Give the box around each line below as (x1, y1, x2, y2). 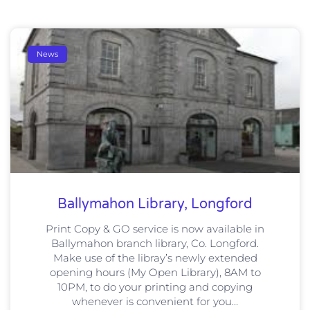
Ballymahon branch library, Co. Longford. (51, 237, 259, 250)
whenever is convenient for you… (72, 295, 238, 309)
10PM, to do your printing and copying (57, 280, 253, 294)
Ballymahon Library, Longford (57, 196, 253, 213)
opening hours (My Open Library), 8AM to (49, 266, 261, 280)
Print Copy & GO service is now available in (46, 222, 264, 236)
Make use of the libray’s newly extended (53, 251, 257, 265)
